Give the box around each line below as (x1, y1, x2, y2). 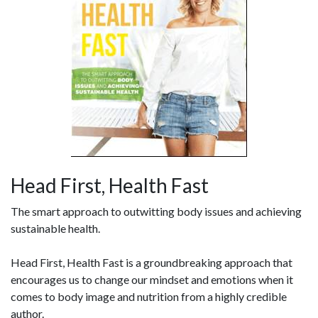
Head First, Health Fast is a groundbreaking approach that (11, 256, 292, 269)
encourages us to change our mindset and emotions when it (11, 273, 293, 286)
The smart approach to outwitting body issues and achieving (11, 204, 302, 218)
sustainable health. (11, 221, 100, 235)
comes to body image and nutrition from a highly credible (11, 290, 287, 303)
